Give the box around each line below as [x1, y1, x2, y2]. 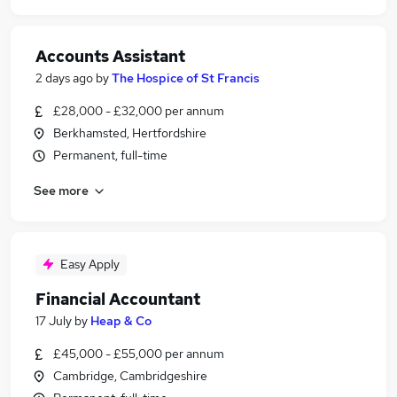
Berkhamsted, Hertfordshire [53, 125, 206, 141]
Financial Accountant [35, 289, 200, 309]
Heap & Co [90, 313, 152, 329]
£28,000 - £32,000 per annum [53, 103, 224, 119]
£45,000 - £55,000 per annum [53, 346, 224, 362]
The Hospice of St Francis [112, 70, 260, 86]
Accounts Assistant [35, 46, 185, 66]
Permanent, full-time [53, 147, 167, 163]
